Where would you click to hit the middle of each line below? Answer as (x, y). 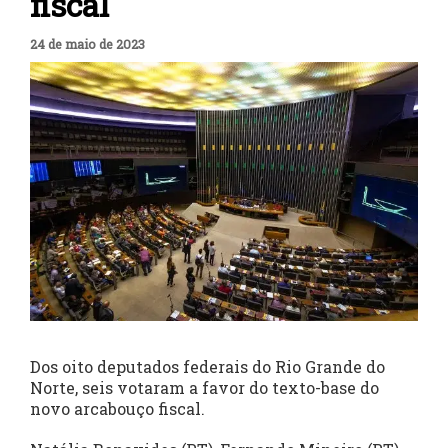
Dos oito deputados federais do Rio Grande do (207, 367)
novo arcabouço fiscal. (119, 409)
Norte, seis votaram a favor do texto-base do (204, 388)
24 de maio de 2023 (87, 44)
